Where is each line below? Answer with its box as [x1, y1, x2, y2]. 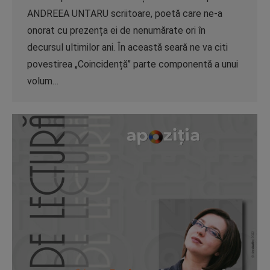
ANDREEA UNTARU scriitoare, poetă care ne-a [27, 8, 222, 19]
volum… [27, 75, 58, 87]
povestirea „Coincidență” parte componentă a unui [27, 58, 238, 70]
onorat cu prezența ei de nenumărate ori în [27, 25, 206, 36]
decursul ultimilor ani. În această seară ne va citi [27, 42, 228, 53]
